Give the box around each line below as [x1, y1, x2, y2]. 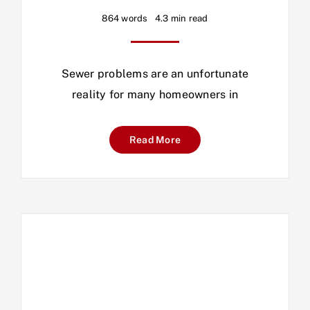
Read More [129, 134, 181, 145]
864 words [102, 12, 148, 24]
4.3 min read [154, 12, 208, 24]
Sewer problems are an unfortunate [61, 66, 249, 80]
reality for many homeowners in [71, 87, 239, 101]
